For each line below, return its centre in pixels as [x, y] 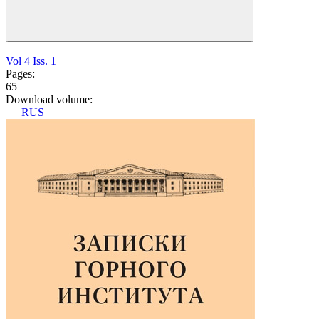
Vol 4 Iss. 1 [31, 61]
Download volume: [49, 100]
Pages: [20, 74]
